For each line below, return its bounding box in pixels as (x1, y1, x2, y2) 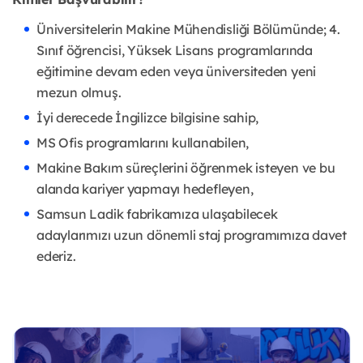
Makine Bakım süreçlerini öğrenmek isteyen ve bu (36, 160, 335, 176)
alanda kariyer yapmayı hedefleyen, (36, 181, 254, 197)
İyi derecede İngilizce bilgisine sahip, (36, 109, 259, 126)
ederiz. (36, 248, 76, 264)
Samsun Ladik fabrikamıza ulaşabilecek (36, 206, 278, 222)
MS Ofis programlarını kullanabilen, (36, 135, 250, 151)
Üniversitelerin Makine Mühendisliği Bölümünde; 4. (36, 21, 340, 37)
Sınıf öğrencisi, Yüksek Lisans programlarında (36, 42, 313, 58)
